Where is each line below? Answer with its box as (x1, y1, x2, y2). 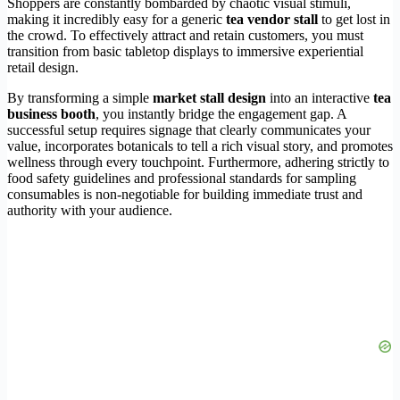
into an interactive (266, 89, 373, 105)
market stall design (153, 89, 266, 105)
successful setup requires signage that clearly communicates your (7, 121, 371, 137)
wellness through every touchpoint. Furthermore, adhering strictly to (7, 154, 389, 170)
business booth (7, 105, 96, 121)
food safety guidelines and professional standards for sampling (7, 170, 356, 186)
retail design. (7, 59, 79, 75)
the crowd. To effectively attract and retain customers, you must (7, 27, 363, 43)
